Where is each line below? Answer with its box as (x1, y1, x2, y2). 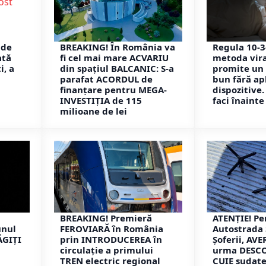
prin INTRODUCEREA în (60, 233, 162, 246)
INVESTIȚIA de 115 (60, 94, 142, 106)
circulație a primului (60, 244, 153, 256)
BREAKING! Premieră (60, 212, 152, 224)
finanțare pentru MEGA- (60, 83, 167, 96)
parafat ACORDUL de (60, 72, 153, 85)
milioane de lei (60, 104, 127, 117)
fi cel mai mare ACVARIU (60, 51, 169, 64)
